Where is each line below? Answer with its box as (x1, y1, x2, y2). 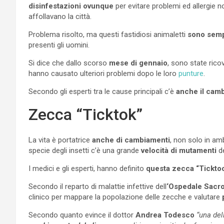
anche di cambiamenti (90, 135, 170, 144)
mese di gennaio (107, 58, 167, 67)
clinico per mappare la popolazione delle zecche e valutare (28, 192, 222, 201)
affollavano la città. (28, 11, 91, 21)
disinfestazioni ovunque (28, 1, 113, 10)
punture (178, 68, 203, 78)
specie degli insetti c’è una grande (28, 145, 139, 155)
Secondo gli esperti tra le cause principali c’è (28, 86, 174, 96)
